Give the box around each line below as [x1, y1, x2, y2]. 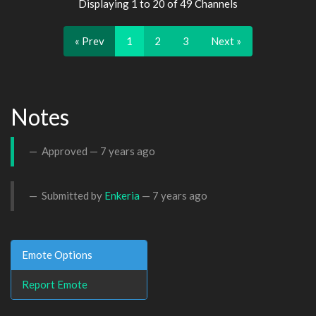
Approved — [39, 145, 100, 157]
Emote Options [22, 248, 92, 261]
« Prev [75, 35, 104, 47]
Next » [211, 35, 241, 47]
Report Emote [22, 277, 87, 291]
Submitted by [39, 189, 104, 202]
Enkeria [104, 189, 140, 202]
